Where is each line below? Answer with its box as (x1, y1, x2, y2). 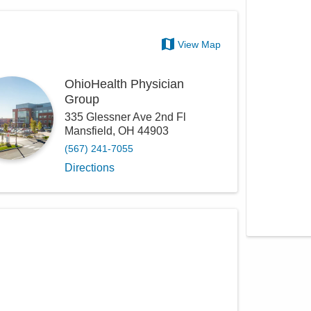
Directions (65, 162, 115, 174)
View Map (178, 39, 221, 51)
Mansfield (65, 125, 113, 137)
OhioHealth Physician (65, 77, 185, 92)
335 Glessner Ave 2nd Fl (65, 111, 187, 124)
